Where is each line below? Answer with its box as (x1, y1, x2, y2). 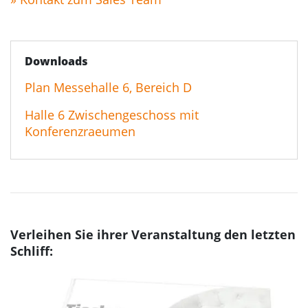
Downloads (25, 54, 88, 69)
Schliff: (10, 243, 53, 260)
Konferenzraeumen (25, 123, 135, 140)
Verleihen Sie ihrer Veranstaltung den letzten (10, 226, 296, 243)
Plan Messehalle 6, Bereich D (25, 79, 192, 96)
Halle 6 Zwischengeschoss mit (25, 107, 199, 124)
